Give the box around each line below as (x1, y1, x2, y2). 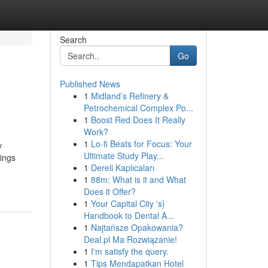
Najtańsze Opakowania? (90, 221, 183, 233)
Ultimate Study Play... (83, 150, 164, 162)
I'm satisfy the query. (90, 245, 169, 257)
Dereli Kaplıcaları (90, 162, 154, 173)
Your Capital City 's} (90, 197, 165, 209)
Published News (59, 78, 120, 90)
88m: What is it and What (90, 173, 186, 185)
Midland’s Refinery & (90, 90, 169, 102)
